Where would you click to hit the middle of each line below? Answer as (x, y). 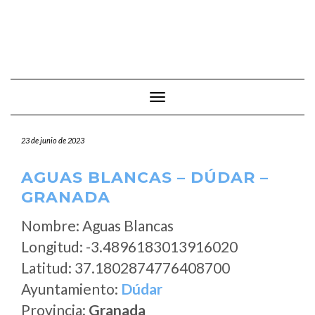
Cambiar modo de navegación (221, 98)
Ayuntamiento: (71, 289)
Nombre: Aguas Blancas (97, 225)
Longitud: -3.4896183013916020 (129, 246)
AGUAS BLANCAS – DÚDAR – (145, 178)
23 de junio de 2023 (53, 140)
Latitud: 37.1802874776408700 (126, 268)
